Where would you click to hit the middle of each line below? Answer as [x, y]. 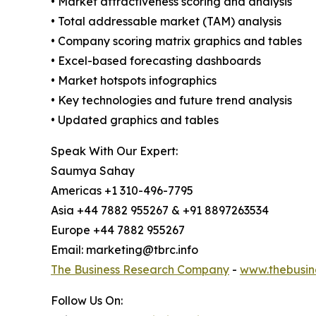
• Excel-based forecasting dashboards [156, 61]
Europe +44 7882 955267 [118, 230]
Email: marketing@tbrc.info [124, 250]
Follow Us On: [87, 300]
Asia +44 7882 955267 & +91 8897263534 [160, 210]
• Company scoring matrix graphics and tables [176, 41]
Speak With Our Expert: [114, 151]
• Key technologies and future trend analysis [171, 100]
